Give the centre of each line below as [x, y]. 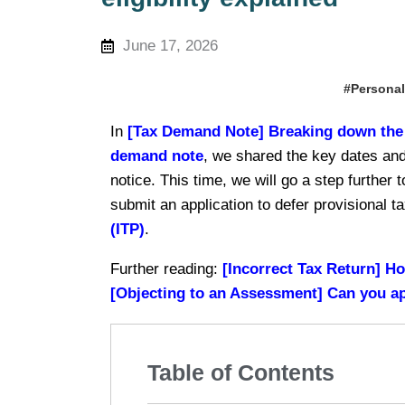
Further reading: [166, 269]
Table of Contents [241, 373]
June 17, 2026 [170, 46]
